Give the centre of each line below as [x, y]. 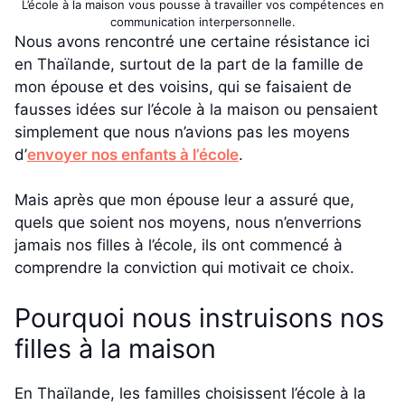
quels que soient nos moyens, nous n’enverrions [188, 223]
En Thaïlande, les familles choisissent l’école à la [190, 393]
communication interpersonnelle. [202, 21]
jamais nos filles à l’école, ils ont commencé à [179, 245]
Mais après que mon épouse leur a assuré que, [184, 200]
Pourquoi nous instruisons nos [199, 317]
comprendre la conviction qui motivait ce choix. [184, 268]
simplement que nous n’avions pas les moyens [182, 132]
